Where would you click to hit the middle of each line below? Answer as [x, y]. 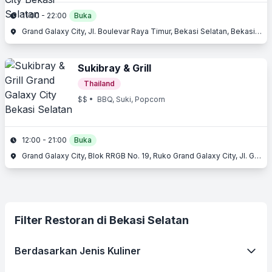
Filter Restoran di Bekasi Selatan [102, 220]
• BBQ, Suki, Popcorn [126, 99]
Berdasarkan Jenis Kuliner [78, 251]
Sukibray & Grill [114, 68]
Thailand [99, 83]
